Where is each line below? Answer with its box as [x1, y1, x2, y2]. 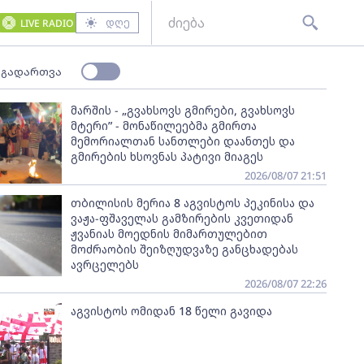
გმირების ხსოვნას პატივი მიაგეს [70, 149, 263, 164]
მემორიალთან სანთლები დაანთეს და [70, 133, 295, 149]
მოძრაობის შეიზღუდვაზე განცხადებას [70, 241, 298, 257]
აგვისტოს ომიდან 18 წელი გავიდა [70, 303, 272, 318]
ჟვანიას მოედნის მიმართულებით [70, 226, 267, 241]
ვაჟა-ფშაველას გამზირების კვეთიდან [70, 210, 293, 226]
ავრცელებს [70, 257, 139, 272]
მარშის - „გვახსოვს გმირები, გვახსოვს [70, 102, 295, 118]
